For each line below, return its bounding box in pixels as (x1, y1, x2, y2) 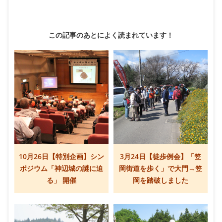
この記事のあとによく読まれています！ (48, 30, 173, 40)
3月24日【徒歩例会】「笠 (119, 152, 201, 161)
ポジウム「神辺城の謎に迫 (20, 164, 104, 173)
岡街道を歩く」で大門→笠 (118, 164, 202, 173)
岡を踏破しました (132, 176, 188, 185)
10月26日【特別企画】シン (19, 152, 105, 161)
